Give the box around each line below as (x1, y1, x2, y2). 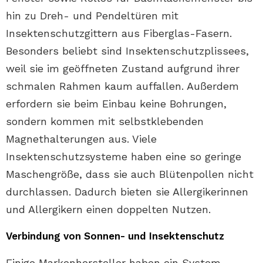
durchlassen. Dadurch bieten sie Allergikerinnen (6, 186, 248, 198)
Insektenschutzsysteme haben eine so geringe (6, 150, 241, 163)
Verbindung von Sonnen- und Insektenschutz (6, 230, 224, 242)
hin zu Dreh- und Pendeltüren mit (6, 9, 178, 22)
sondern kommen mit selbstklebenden (6, 115, 204, 127)
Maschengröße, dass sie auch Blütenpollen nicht (6, 168, 254, 180)
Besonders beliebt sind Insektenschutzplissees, (6, 45, 249, 57)
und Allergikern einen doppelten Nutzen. (6, 203, 211, 215)
